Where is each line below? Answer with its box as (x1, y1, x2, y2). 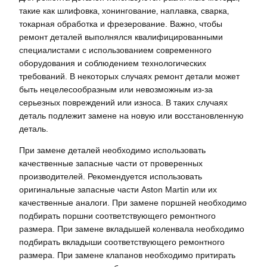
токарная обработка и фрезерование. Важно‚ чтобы (19, 18, 222, 29)
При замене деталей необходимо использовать (19, 145, 206, 156)
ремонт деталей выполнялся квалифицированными (19, 32, 223, 42)
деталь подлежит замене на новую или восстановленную (19, 110, 244, 120)
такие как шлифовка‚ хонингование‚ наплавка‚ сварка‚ (19, 5, 229, 15)
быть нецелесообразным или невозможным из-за (19, 84, 213, 94)
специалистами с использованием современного (19, 45, 212, 55)
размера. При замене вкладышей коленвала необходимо (19, 224, 244, 234)
